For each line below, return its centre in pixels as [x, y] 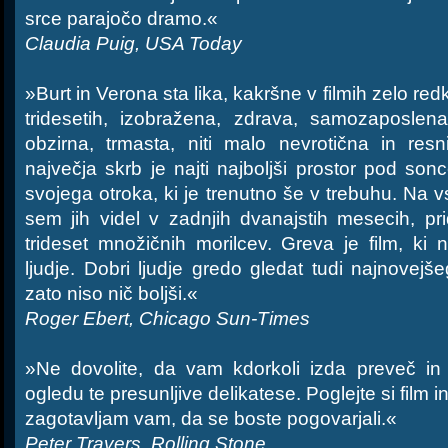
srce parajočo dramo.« [121, 18]
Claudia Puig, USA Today [133, 43]
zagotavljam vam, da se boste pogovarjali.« [211, 418]
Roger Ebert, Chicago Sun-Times [167, 318]
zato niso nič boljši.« [111, 293]
